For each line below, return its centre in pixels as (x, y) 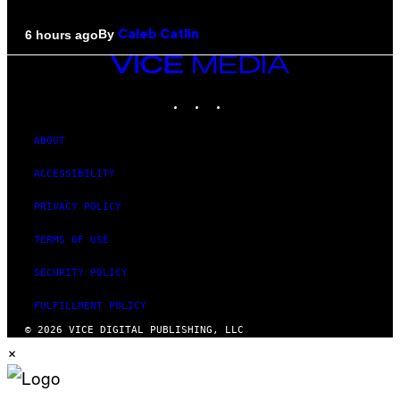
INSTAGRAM (234, 96)
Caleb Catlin (158, 36)
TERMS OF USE (71, 240)
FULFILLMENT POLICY (90, 306)
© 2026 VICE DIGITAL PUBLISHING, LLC (134, 330)
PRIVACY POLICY (78, 207)
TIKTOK (246, 96)
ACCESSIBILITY (75, 174)
